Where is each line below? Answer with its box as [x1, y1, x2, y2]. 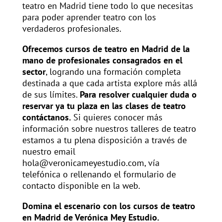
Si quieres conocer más [70, 111, 163, 123]
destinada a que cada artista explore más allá [22, 77, 197, 89]
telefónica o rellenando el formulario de [22, 168, 176, 180]
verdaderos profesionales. [22, 23, 121, 35]
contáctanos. [22, 111, 71, 123]
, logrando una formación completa [45, 66, 181, 78]
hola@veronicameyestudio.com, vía [22, 157, 160, 169]
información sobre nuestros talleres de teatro [22, 123, 196, 135]
